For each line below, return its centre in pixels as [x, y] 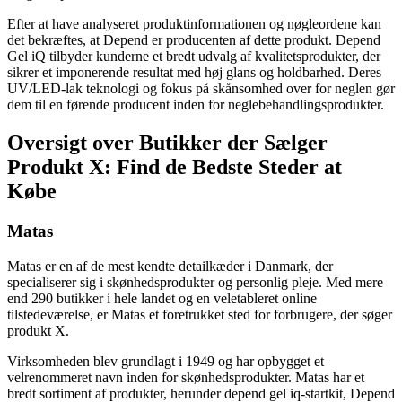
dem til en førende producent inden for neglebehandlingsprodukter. [196, 105]
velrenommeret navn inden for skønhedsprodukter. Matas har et [186, 377]
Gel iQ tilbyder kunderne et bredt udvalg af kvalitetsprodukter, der [194, 57]
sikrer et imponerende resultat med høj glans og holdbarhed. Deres [194, 73]
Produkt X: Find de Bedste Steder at [175, 167]
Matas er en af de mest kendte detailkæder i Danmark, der [170, 266]
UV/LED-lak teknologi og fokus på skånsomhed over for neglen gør [201, 89]
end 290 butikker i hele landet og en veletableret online [162, 298]
